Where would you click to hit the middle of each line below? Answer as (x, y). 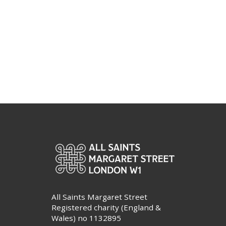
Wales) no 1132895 (86, 218)
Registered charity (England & (106, 207)
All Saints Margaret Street (99, 197)
